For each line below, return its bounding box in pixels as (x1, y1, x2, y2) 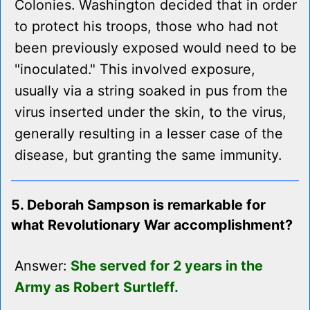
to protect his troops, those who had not (15, 18, 278, 35)
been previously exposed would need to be (15, 39, 297, 57)
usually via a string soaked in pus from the (15, 82, 288, 100)
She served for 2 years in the (71, 257, 263, 275)
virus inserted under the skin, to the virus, (15, 104, 286, 121)
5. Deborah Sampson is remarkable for (11, 197, 266, 214)
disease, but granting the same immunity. (15, 147, 282, 164)
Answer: (15, 257, 71, 275)
